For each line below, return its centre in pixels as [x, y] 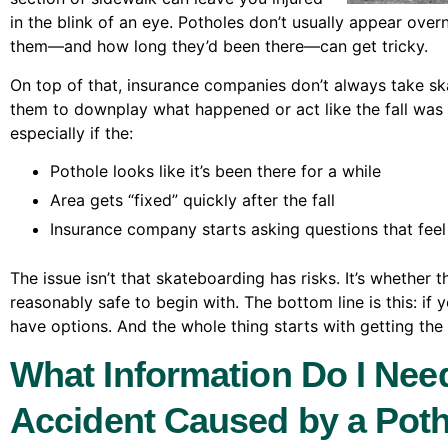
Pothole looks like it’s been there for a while [215, 171]
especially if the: [71, 132]
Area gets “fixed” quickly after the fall [192, 200]
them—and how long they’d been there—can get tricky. [219, 46]
